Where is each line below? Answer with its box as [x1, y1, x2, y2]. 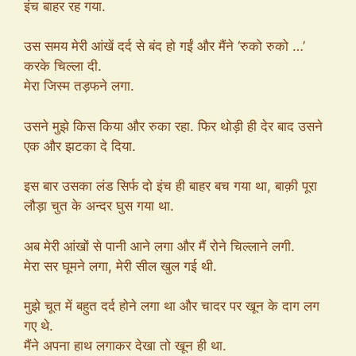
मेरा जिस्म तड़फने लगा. [24, 78, 134, 94]
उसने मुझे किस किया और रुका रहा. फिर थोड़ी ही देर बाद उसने [24, 118, 323, 134]
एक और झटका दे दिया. [24, 137, 136, 154]
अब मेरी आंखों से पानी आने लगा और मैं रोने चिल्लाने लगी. [24, 238, 295, 254]
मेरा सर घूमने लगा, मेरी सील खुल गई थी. [24, 257, 217, 274]
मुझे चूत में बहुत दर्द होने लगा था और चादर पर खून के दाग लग [24, 298, 319, 314]
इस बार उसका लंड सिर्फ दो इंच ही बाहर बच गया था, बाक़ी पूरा [24, 178, 317, 194]
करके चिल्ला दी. [24, 58, 102, 74]
